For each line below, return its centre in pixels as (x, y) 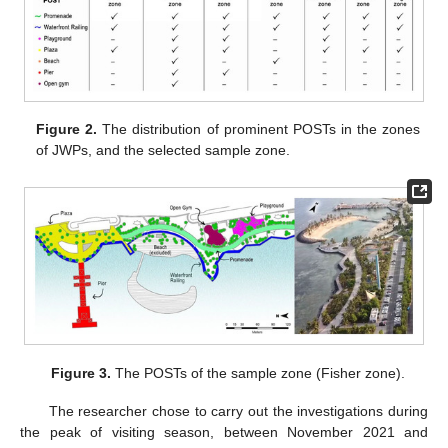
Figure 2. (67, 129)
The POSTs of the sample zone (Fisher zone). (258, 372)
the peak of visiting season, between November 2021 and (224, 431)
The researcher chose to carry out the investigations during (238, 410)
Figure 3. (81, 372)
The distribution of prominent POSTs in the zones (258, 129)
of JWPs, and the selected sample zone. (163, 150)
